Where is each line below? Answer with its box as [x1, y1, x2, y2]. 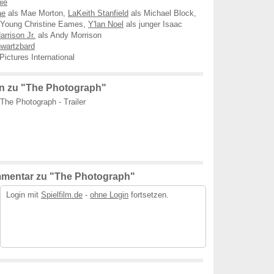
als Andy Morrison [35, 31, 102, 40]
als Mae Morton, [6, 9, 68, 18]
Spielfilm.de [41, 190, 83, 199]
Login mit [6, 190, 41, 199]
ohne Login [90, 190, 128, 199]
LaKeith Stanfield [68, 9, 128, 18]
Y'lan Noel [88, 20, 124, 29]
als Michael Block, [128, 9, 196, 18]
